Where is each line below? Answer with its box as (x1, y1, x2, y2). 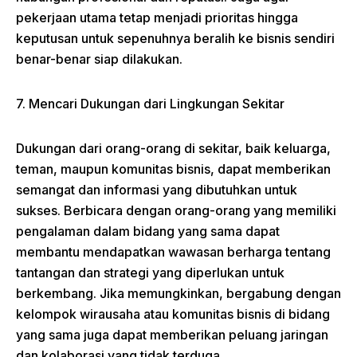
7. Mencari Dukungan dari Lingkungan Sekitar (16, 96, 284, 112)
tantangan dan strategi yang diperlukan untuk (16, 265, 284, 280)
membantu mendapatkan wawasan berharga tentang (16, 244, 331, 260)
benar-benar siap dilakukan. (16, 51, 182, 67)
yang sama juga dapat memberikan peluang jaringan (16, 327, 328, 343)
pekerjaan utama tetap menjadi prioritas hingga (16, 10, 298, 25)
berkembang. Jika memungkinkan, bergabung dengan (16, 285, 341, 301)
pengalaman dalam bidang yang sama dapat (16, 223, 280, 239)
